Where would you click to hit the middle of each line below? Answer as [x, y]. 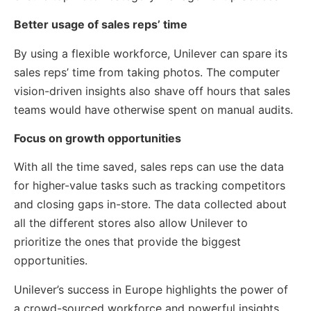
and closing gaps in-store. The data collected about [150, 204]
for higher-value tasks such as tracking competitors [150, 186]
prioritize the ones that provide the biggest [127, 242]
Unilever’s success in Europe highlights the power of [151, 289]
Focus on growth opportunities [98, 138]
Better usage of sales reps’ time [101, 25]
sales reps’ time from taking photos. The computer [147, 72]
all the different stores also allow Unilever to [131, 223]
